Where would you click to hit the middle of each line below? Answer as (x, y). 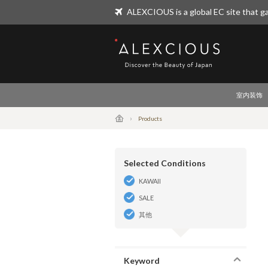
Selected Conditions (165, 163)
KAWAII (150, 181)
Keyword (142, 261)
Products (150, 118)
